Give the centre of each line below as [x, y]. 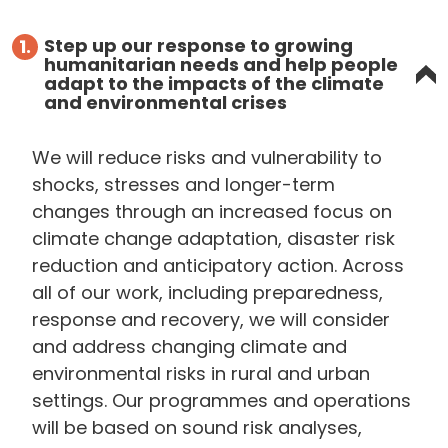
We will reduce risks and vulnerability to [207, 158]
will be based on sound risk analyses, [197, 428]
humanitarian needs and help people [221, 65]
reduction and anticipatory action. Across [218, 266]
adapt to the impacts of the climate [214, 84]
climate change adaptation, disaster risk [213, 239]
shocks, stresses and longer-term [183, 185]
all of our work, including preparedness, [207, 293]
